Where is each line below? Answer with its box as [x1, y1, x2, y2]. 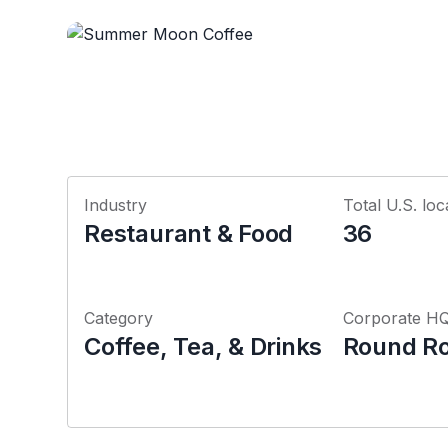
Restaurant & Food [84, 219, 294, 248]
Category [84, 308, 154, 328]
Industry [84, 195, 148, 215]
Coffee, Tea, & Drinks [84, 332, 323, 361]
